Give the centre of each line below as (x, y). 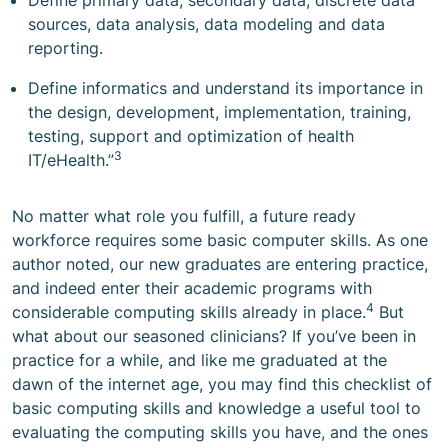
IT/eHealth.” (71, 160)
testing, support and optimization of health (191, 136)
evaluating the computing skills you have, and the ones (220, 432)
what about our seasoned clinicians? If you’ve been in (214, 336)
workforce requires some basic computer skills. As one (220, 240)
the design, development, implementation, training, (219, 112)
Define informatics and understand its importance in (225, 88)
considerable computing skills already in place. (189, 312)
